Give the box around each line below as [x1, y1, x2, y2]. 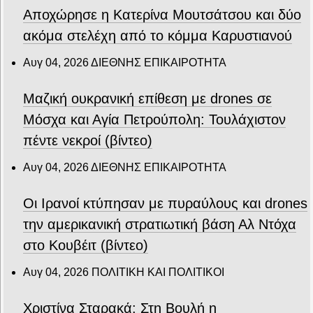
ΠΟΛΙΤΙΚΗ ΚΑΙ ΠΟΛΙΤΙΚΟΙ [92, 265, 224, 278]
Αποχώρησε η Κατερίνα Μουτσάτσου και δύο [23, 6, 301, 22]
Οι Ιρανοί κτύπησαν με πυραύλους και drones [23, 195, 307, 211]
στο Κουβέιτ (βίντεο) [23, 237, 148, 253]
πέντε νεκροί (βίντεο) [23, 132, 152, 148]
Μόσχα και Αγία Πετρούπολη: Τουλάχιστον [23, 111, 286, 127]
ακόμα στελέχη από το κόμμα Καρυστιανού [23, 27, 292, 43]
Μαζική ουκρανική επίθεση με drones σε [23, 90, 272, 106]
